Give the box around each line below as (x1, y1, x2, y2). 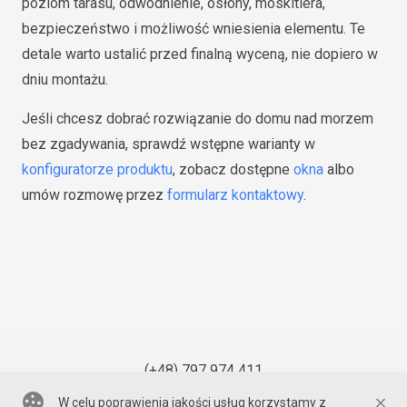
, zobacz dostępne (173, 160, 293, 178)
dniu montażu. (22, 70, 108, 88)
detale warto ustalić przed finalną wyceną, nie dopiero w (22, 45, 378, 63)
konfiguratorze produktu (22, 160, 173, 178)
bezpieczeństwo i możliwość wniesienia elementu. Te (22, 19, 365, 37)
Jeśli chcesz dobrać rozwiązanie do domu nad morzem (22, 109, 373, 127)
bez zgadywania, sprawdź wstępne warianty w (22, 134, 315, 153)
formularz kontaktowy (167, 185, 303, 203)
